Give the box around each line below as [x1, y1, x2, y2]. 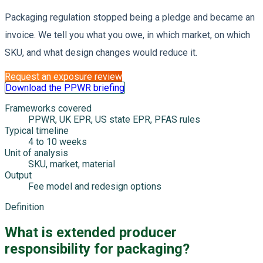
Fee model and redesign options [28, 180, 161, 192]
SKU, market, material [28, 158, 115, 170]
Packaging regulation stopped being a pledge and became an [5, 11, 255, 23]
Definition [5, 201, 44, 213]
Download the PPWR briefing [5, 82, 124, 93]
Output [5, 169, 32, 181]
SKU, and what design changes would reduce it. [5, 46, 197, 58]
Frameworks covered [5, 102, 92, 114]
